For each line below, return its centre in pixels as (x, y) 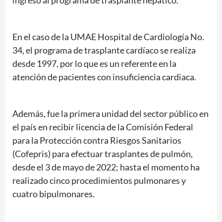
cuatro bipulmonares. (54, 194)
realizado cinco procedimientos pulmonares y (99, 181)
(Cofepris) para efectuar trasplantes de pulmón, (103, 154)
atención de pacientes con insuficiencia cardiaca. (104, 77)
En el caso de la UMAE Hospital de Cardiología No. (108, 37)
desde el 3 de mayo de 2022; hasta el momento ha (106, 167)
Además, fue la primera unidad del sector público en (111, 114)
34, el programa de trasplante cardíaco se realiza (104, 50)
